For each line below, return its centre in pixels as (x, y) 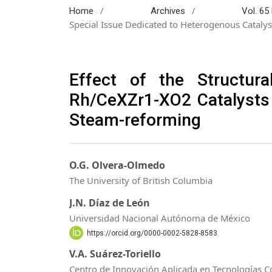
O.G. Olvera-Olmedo (117, 165)
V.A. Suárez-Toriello (115, 254)
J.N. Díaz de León (110, 202)
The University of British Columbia (141, 181)
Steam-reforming (135, 120)
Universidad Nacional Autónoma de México (160, 218)
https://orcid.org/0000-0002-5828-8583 (152, 233)
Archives (168, 11)
